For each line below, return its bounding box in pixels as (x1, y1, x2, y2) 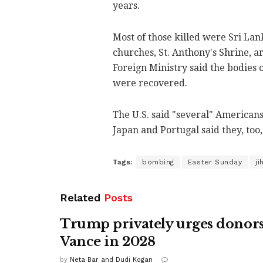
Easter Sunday (187, 157, 242, 166)
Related (60, 191, 100, 204)
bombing (142, 157, 174, 166)
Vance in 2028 (60, 233, 156, 249)
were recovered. (113, 77, 187, 89)
